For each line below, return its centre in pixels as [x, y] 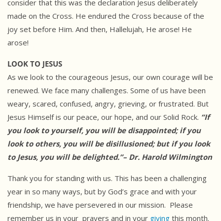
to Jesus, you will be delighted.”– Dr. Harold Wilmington [110, 157]
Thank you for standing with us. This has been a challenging [107, 178]
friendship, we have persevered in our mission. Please [100, 205]
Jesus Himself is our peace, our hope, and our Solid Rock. [104, 117]
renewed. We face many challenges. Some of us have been [107, 91]
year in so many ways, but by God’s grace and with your [102, 192]
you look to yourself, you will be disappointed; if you [104, 130]
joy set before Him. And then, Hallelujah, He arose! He [100, 29]
